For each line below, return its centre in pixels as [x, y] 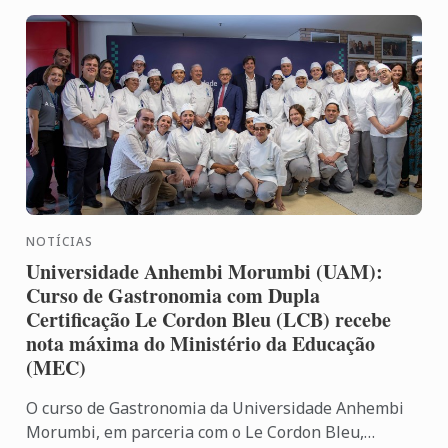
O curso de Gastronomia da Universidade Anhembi [215, 408]
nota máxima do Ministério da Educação [201, 344]
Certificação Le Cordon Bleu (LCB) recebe [209, 320]
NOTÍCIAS [60, 242]
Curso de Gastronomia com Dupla [173, 296]
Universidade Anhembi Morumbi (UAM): [205, 272]
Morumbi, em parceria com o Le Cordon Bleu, [195, 432]
